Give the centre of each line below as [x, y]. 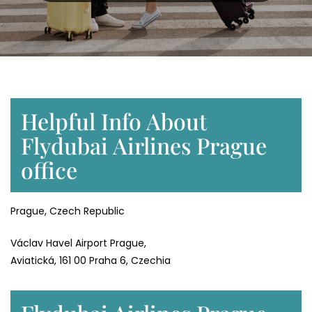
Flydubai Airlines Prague [144, 146]
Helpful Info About [114, 121]
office [49, 170]
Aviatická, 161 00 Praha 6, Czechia [91, 261]
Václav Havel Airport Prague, [78, 243]
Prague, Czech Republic [68, 211]
